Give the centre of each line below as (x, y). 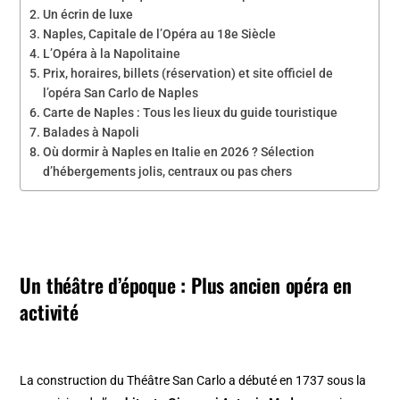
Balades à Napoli (92, 133)
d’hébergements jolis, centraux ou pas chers (168, 172)
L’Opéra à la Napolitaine (112, 54)
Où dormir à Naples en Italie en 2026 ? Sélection (179, 152)
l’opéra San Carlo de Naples (121, 93)
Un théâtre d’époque (98, 285)
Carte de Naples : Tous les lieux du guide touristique (191, 113)
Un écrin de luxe (88, 15)
